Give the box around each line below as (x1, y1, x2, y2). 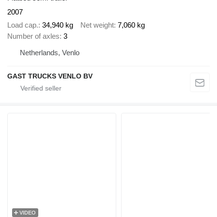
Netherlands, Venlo (20, 48, 79, 57)
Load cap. (7, 20, 38, 29)
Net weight (80, 20, 114, 29)
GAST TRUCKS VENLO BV (7, 72, 93, 80)
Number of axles (7, 31, 60, 40)
